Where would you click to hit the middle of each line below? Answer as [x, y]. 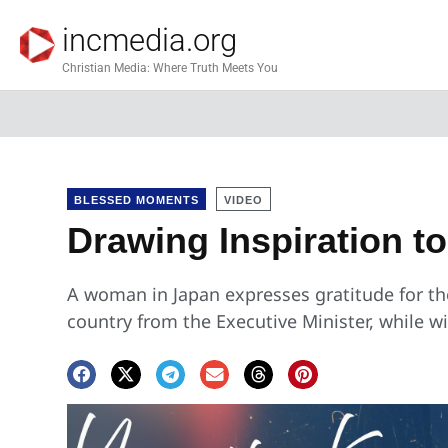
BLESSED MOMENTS [137, 200]
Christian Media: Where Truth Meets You [170, 67]
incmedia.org [149, 40]
